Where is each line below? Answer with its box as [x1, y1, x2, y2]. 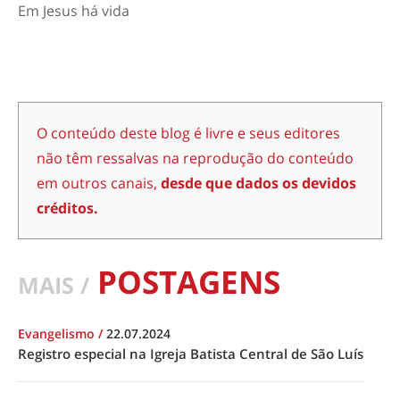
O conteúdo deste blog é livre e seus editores [37, 123, 340, 143]
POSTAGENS [89, 261, 280, 303]
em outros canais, [37, 173, 161, 193]
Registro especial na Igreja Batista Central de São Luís [18, 345, 363, 362]
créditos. [37, 198, 98, 218]
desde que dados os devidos [161, 173, 356, 193]
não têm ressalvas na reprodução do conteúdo [37, 148, 354, 168]
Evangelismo [18, 325, 98, 342]
